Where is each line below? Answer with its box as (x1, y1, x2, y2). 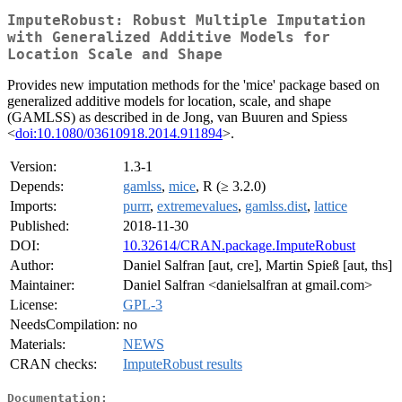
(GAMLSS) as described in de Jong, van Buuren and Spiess (7, 109, 347, 126)
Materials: (10, 336, 66, 353)
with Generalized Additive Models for (7, 29, 330, 47)
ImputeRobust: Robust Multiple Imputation (7, 12, 366, 30)
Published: (10, 218, 69, 234)
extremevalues (157, 198, 238, 214)
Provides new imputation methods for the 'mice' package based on (7, 77, 380, 93)
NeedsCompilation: (10, 317, 119, 333)
